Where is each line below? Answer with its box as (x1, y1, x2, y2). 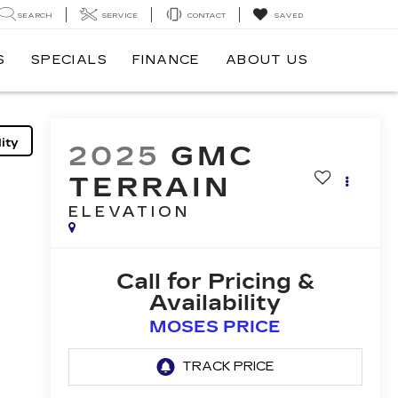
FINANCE (131, 52, 201, 68)
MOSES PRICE (149, 317, 282, 338)
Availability (149, 291, 282, 316)
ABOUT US (225, 52, 308, 68)
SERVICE (102, 11, 138, 20)
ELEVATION (68, 203, 190, 221)
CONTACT (187, 11, 226, 20)
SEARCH (18, 11, 52, 20)
